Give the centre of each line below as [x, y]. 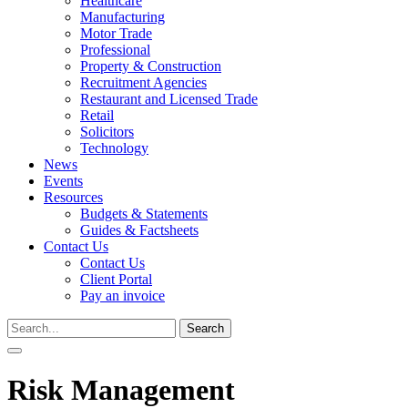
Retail [97, 115]
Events [63, 181]
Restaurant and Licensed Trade [169, 99]
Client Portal [116, 279]
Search [26, 326]
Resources [73, 197]
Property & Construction [151, 66]
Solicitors [107, 132]
